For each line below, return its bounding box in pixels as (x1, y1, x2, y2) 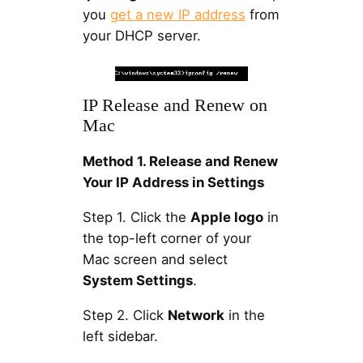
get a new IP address (109, 6, 246, 23)
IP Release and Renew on (82, 96, 267, 116)
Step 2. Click (82, 306, 168, 323)
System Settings (82, 271, 193, 288)
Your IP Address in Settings (82, 174, 264, 191)
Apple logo (190, 208, 263, 225)
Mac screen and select (82, 250, 228, 267)
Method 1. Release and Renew (82, 153, 278, 170)
